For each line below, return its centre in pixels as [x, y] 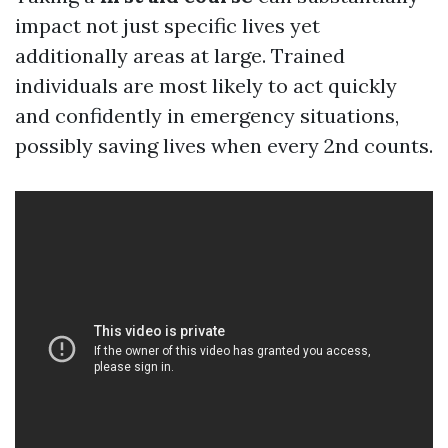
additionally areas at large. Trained [180, 55]
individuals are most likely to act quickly [206, 85]
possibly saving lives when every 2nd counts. [224, 145]
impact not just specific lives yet [167, 25]
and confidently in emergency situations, [207, 115]
